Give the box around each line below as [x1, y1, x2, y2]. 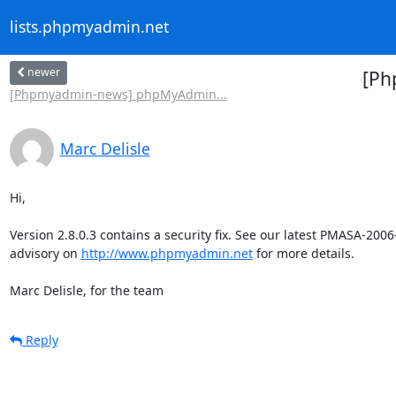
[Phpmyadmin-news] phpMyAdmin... [9, 85, 227, 103]
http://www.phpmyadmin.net [80, 244, 253, 262]
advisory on [9, 244, 81, 262]
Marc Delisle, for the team [9, 281, 164, 299]
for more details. [252, 244, 354, 262]
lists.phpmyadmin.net [9, 16, 169, 38]
